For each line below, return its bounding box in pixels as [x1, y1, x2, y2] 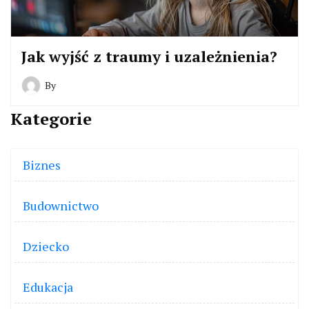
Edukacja [23, 278, 73, 295]
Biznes [23, 156, 61, 173]
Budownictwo [23, 197, 99, 214]
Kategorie [10, 107, 92, 130]
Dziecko [23, 237, 69, 255]
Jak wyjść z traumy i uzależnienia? [21, 46, 277, 66]
